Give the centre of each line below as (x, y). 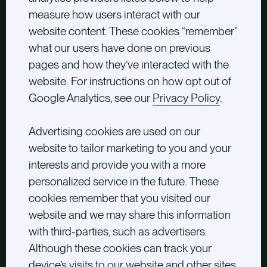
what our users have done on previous (119, 48)
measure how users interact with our (114, 15)
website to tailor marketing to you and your (130, 148)
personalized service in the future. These (123, 182)
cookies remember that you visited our (119, 198)
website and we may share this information (129, 215)
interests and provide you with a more (117, 165)
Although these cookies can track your (120, 249)
